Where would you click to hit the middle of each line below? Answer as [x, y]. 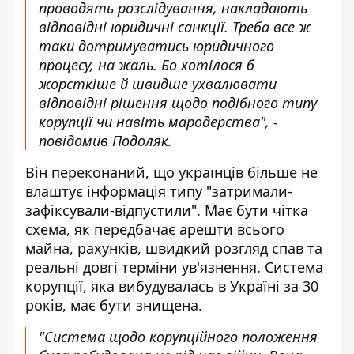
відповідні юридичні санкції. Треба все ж [175, 27]
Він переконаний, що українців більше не [171, 172]
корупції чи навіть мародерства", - [158, 122]
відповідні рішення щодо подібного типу [178, 103]
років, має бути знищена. [114, 305]
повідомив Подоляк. [105, 141]
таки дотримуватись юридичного [156, 46]
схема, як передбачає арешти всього [155, 229]
